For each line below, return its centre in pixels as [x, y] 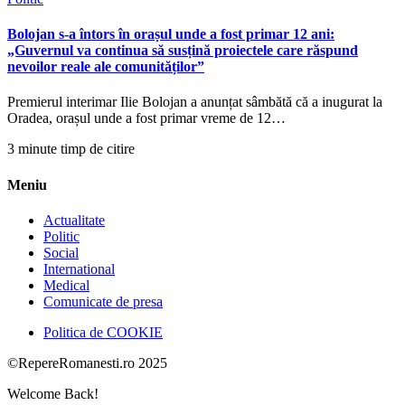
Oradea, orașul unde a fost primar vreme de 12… [146, 118]
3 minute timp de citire [71, 149]
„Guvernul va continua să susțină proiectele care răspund [183, 51]
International [79, 268]
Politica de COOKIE [103, 332]
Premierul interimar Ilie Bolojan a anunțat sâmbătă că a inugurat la [195, 102]
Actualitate [74, 220]
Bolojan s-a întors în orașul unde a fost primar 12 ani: [171, 34]
